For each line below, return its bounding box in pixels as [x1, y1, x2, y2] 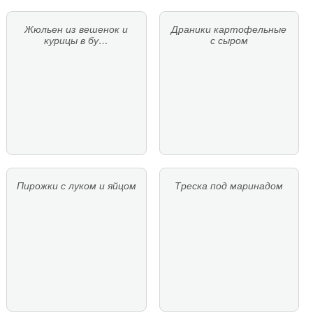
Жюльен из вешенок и [24, 23, 129, 35]
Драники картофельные [171, 23, 287, 35]
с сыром [210, 34, 248, 46]
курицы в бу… [44, 34, 109, 46]
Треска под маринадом [175, 180, 284, 191]
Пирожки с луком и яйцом [16, 180, 136, 191]
